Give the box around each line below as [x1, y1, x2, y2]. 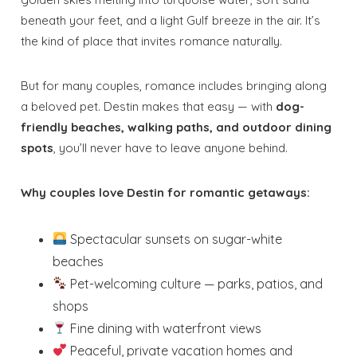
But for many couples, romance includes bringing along [21, 77, 328, 93]
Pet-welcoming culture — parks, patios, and [67, 275, 324, 292]
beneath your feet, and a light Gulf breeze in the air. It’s [21, 12, 321, 28]
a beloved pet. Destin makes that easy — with [21, 98, 277, 114]
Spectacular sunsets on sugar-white [67, 230, 283, 247]
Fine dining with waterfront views [67, 320, 262, 336]
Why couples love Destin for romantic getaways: [21, 184, 311, 200]
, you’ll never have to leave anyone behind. [53, 139, 288, 155]
